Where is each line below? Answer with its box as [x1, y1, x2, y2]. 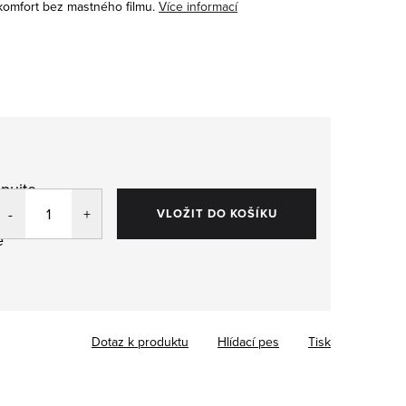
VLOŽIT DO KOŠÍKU [156, 204, 277, 222]
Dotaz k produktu [92, 332, 188, 351]
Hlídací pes [217, 332, 279, 351]
